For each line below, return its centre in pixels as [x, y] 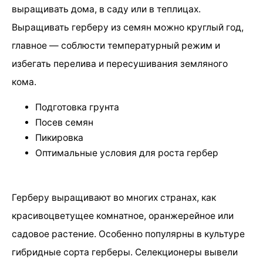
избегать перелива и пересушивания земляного [120, 63]
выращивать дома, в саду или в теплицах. [106, 9]
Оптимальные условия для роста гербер [127, 153]
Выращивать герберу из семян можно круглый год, [128, 27]
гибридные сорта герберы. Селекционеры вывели [125, 252]
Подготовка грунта [77, 107]
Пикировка [59, 138]
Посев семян [64, 123]
